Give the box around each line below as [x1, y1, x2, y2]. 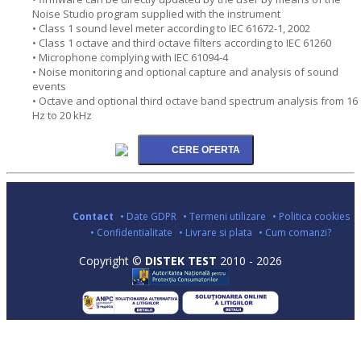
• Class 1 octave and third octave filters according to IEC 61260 [32, 35, 331, 50]
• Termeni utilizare [182, 209, 266, 223]
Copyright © [79, 252, 145, 268]
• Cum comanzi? [259, 225, 331, 239]
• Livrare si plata [179, 225, 252, 239]
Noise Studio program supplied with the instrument [32, 6, 280, 21]
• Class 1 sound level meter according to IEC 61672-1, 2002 [32, 20, 310, 35]
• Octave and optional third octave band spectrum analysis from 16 [32, 93, 358, 108]
